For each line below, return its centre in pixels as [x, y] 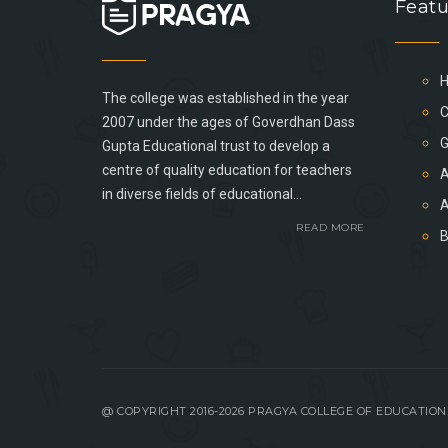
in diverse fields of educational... [202, 194]
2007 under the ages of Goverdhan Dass [228, 122]
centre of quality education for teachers [227, 170]
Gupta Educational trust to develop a [216, 146]
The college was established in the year [225, 98]
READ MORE [330, 227]
